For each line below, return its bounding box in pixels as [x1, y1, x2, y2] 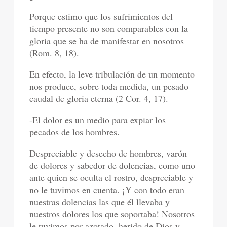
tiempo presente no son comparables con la [29, 22, 188, 35]
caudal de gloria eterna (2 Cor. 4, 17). [29, 92, 169, 105]
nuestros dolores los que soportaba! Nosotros [29, 208, 195, 220]
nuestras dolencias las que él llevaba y [29, 196, 170, 208]
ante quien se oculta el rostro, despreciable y [29, 171, 194, 184]
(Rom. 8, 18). [29, 47, 80, 59]
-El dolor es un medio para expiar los [29, 113, 166, 126]
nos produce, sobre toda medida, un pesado [29, 80, 189, 93]
